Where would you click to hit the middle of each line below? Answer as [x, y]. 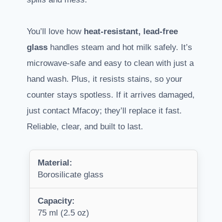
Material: [55, 163]
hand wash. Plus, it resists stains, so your [105, 79]
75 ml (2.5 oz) [63, 213]
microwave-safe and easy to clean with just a [110, 63]
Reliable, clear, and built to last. [85, 127]
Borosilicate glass [71, 175]
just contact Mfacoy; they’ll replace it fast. [104, 111]
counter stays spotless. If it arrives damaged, [111, 95]
